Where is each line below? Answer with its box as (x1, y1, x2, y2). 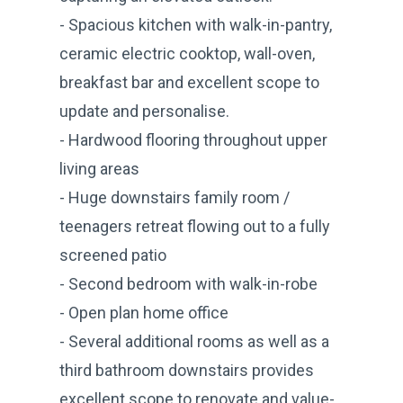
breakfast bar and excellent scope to (59, 72, 319, 92)
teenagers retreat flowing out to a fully (59, 216, 330, 236)
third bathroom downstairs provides (59, 360, 314, 380)
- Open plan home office (59, 302, 228, 322)
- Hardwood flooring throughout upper (59, 130, 327, 149)
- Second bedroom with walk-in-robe (59, 273, 318, 293)
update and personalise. (59, 101, 229, 121)
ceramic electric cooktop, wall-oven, (59, 43, 315, 63)
